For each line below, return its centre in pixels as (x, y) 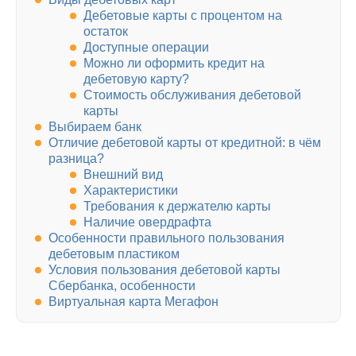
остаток (106, 32)
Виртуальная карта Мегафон (133, 302)
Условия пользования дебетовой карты (164, 270)
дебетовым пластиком (114, 254)
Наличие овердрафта (147, 222)
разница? (76, 159)
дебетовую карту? (136, 79)
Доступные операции (146, 48)
